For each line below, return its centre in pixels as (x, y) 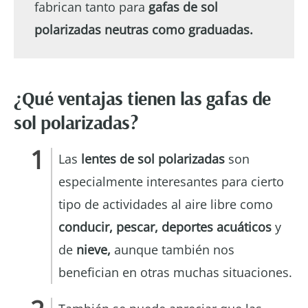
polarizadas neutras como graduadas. (144, 29)
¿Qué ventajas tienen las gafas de (142, 98)
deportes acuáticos (218, 227)
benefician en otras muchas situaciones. (175, 272)
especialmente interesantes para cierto (171, 181)
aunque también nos (174, 249)
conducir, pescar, (108, 227)
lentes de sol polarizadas (153, 158)
